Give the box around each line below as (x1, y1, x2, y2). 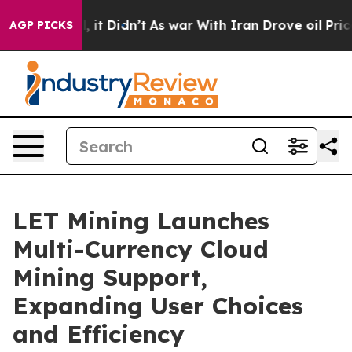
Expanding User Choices (13, 291, 303, 321)
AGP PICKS (9, 18, 73, 32)
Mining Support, (13, 262, 207, 292)
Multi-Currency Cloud (13, 234, 269, 264)
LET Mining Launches (13, 206, 269, 236)
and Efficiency (13, 319, 185, 349)
